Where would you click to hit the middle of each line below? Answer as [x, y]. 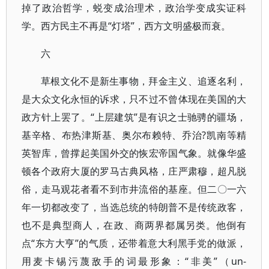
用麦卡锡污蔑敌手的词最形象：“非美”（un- [134, 261]
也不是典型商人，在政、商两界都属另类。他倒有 [134, 225]
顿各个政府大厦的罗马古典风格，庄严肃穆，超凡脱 [134, 171]
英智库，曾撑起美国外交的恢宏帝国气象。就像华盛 [134, 153]
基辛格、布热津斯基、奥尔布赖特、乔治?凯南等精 [134, 135]
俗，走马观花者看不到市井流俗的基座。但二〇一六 [134, 189]
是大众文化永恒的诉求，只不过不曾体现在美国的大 [134, 99]
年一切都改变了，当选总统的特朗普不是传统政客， [134, 207]
